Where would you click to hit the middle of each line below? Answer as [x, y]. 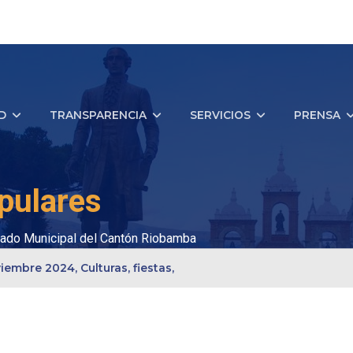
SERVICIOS [220, 115]
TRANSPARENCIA [98, 115]
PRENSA [317, 115]
